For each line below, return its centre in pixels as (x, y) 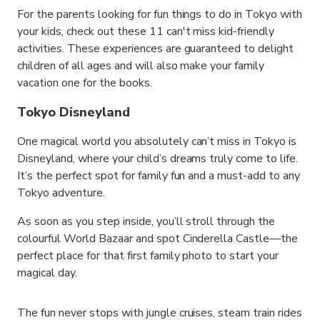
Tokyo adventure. (61, 193)
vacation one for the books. (85, 83)
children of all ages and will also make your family (141, 66)
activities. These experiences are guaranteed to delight (156, 49)
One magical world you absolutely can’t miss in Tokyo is (157, 141)
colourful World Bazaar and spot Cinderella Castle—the (158, 239)
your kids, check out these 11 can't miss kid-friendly (146, 31)
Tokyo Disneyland (74, 112)
